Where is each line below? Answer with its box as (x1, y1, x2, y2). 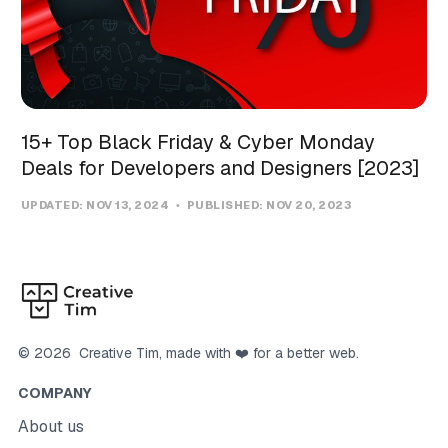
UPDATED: (20, 198, 87, 213)
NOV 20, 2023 (266, 198, 352, 213)
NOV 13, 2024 (86, 198, 172, 213)
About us (17, 416, 84, 438)
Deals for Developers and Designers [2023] (20, 155, 420, 182)
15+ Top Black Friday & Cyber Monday (20, 129, 375, 156)
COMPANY (17, 384, 92, 403)
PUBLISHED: (184, 198, 267, 213)
